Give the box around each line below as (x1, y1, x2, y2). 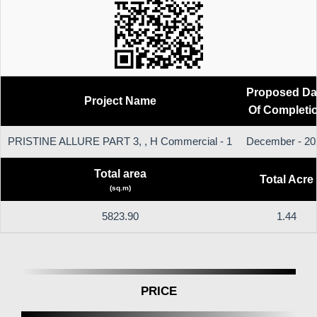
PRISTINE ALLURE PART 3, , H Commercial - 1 (8, 135, 232, 148)
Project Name (83, 95, 156, 108)
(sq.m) (109, 184, 131, 192)
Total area (93, 168, 146, 180)
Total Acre (260, 173, 313, 186)
